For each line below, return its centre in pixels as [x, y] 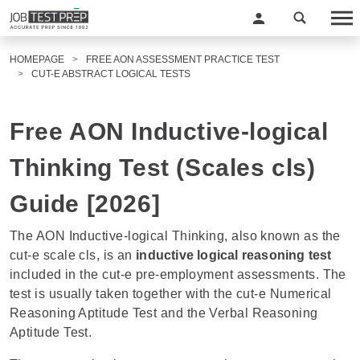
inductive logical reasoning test [232, 255]
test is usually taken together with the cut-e [140, 294]
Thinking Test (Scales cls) [163, 168]
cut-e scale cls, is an [71, 255]
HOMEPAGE [37, 59]
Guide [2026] [85, 204]
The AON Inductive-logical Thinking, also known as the [175, 236]
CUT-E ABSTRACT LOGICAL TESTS [111, 74]
